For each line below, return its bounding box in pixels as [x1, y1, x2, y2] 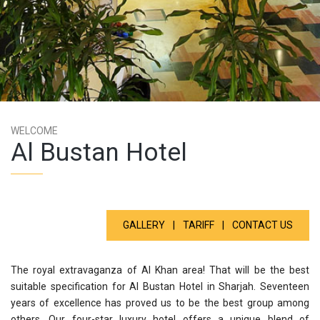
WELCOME [11, 125, 58, 136]
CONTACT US [232, 219, 293, 231]
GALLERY [123, 219, 165, 231]
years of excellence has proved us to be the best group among [11, 297, 309, 309]
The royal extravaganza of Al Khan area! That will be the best [11, 264, 309, 276]
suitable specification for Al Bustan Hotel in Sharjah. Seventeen [11, 281, 309, 292]
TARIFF [183, 219, 214, 231]
